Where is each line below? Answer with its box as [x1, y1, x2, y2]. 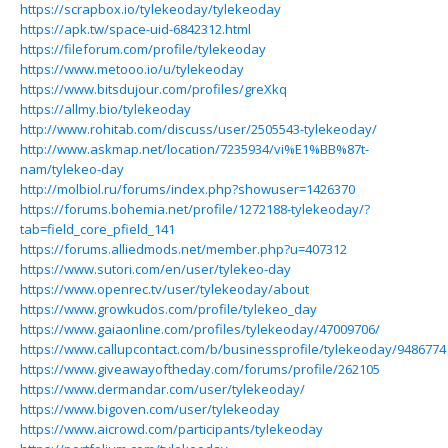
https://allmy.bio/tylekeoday [20, 100, 191, 118]
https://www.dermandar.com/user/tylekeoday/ [20, 380, 305, 398]
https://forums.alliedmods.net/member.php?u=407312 [20, 240, 347, 258]
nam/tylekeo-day [20, 160, 124, 178]
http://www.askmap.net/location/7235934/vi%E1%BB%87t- [20, 140, 369, 158]
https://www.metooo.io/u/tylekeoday [20, 60, 244, 78]
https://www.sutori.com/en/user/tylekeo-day [20, 260, 291, 278]
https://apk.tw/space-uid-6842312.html [20, 20, 251, 38]
